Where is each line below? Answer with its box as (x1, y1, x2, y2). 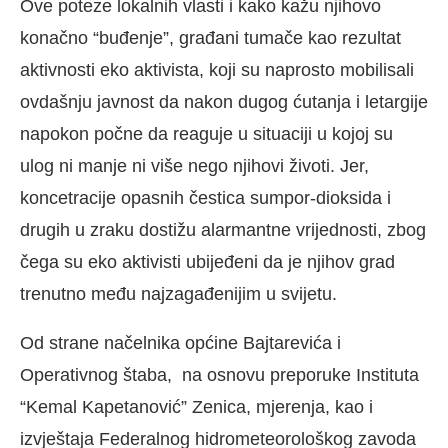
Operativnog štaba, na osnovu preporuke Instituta (20, 364, 419, 385)
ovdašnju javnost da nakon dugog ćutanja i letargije (20, 91, 428, 112)
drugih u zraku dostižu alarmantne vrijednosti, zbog (20, 219, 426, 240)
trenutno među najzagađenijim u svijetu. (20, 283, 337, 304)
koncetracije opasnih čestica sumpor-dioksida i (20, 187, 391, 208)
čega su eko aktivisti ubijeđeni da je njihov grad (20, 251, 395, 272)
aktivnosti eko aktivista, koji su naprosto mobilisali (20, 59, 414, 80)
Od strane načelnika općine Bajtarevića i (20, 332, 341, 353)
